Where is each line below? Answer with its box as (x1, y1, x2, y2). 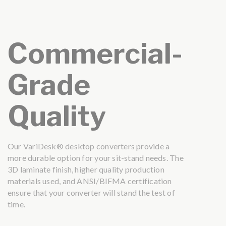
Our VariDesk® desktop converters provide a (8, 141, 170, 151)
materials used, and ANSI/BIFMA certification (8, 176, 172, 186)
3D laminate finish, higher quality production (8, 164, 164, 174)
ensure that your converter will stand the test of (8, 187, 175, 197)
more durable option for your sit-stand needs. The (8, 152, 184, 162)
